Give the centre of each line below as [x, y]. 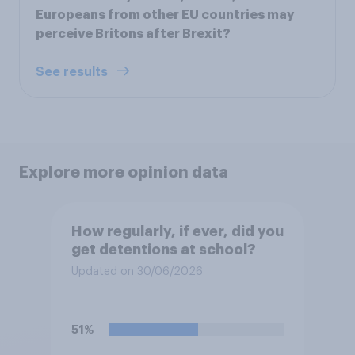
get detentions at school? [163, 249]
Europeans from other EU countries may [165, 15]
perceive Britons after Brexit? [133, 34]
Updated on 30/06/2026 [137, 271]
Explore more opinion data [124, 172]
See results [73, 73]
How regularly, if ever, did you [177, 231]
